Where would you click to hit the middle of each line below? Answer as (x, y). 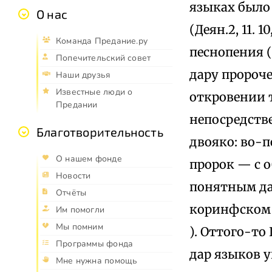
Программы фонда (95, 244)
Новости (73, 176)
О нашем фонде (89, 159)
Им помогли (80, 210)
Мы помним (80, 227)
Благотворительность (100, 132)
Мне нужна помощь (97, 261)
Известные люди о (94, 92)
